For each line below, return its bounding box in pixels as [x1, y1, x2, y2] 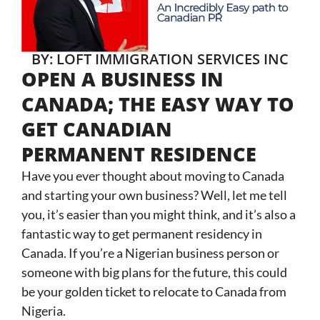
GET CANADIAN [21, 116, 172, 143]
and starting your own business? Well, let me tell [21, 187, 287, 204]
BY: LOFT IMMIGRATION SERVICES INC [31, 49, 289, 69]
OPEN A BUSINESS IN [21, 66, 224, 93]
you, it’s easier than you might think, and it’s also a [21, 206, 296, 223]
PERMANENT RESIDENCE [21, 141, 256, 168]
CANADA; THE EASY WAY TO [21, 91, 294, 118]
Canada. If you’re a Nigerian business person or [21, 245, 279, 261]
